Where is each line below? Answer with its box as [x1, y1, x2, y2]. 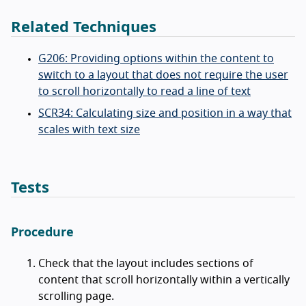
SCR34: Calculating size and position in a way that [38, 107, 292, 119]
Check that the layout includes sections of [38, 258, 253, 269]
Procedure [11, 226, 74, 239]
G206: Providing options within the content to [38, 53, 274, 64]
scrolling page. [38, 290, 114, 302]
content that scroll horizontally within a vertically [38, 274, 290, 286]
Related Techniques [11, 19, 156, 35]
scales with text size [38, 124, 140, 135]
